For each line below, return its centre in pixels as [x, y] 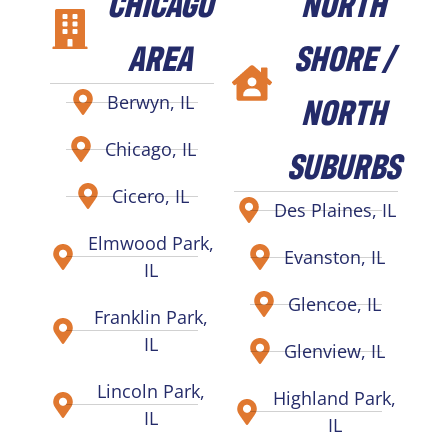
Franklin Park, [150, 316]
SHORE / [343, 55]
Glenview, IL [335, 350]
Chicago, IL [151, 148]
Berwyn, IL [151, 101]
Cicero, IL [151, 195]
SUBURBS [343, 163]
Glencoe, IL [335, 303]
